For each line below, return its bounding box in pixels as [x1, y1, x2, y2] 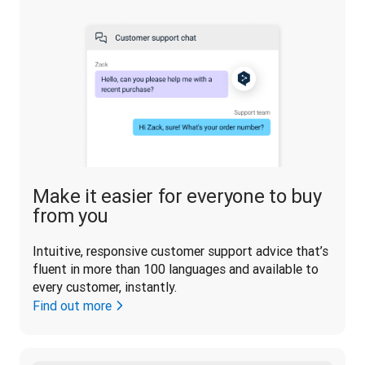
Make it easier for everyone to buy [33, 183, 322, 208]
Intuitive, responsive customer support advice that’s [33, 242, 328, 259]
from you [33, 203, 109, 227]
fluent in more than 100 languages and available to [33, 260, 319, 277]
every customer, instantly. [33, 278, 177, 295]
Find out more [33, 297, 112, 314]
